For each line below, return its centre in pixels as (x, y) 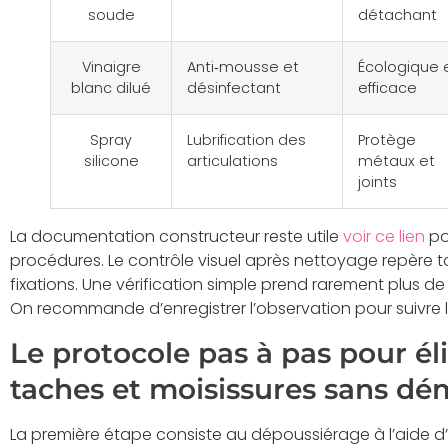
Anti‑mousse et (243, 66)
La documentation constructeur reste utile (176, 236)
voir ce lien (384, 236)
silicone (111, 160)
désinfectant (234, 87)
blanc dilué (111, 87)
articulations (232, 160)
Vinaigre (111, 66)
